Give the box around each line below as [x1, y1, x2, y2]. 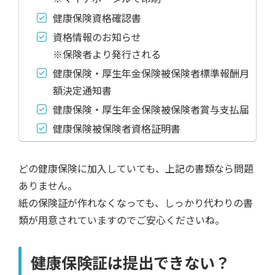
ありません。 [18, 178, 77, 193]
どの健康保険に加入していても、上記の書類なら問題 [18, 161, 254, 176]
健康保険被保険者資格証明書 [52, 121, 180, 136]
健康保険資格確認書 [52, 10, 141, 25]
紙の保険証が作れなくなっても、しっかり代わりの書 [18, 195, 253, 211]
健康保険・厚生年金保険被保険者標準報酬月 [52, 65, 249, 80]
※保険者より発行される [52, 46, 161, 61]
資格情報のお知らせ [52, 29, 141, 44]
